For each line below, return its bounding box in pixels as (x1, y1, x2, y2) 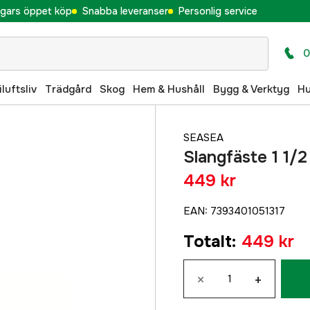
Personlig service (178, 4, 257, 17)
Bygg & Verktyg (213, 82, 289, 96)
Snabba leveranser (82, 4, 168, 17)
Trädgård (45, 82, 91, 96)
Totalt (183, 231, 232, 252)
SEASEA (183, 131, 224, 145)
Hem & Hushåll (133, 82, 205, 96)
